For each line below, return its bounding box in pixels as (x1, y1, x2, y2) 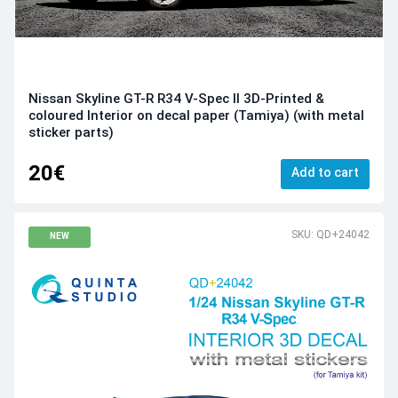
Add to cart (291, 164, 359, 179)
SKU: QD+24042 (291, 227, 370, 241)
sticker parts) (28, 123, 114, 140)
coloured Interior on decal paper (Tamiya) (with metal (28, 107, 364, 123)
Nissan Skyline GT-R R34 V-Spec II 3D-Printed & (28, 90, 324, 107)
